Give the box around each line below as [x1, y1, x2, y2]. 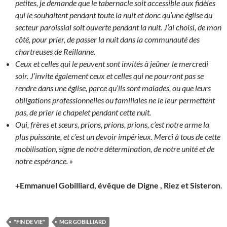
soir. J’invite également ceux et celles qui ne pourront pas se [15, 70, 204, 81]
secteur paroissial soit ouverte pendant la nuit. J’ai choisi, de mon [15, 22, 221, 32]
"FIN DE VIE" [14, 218, 45, 225]
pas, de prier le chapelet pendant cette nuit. [15, 107, 151, 117]
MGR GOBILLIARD [59, 218, 106, 225]
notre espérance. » [15, 156, 73, 166]
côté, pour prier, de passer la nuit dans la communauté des [15, 34, 200, 44]
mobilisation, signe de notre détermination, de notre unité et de [15, 143, 214, 154]
